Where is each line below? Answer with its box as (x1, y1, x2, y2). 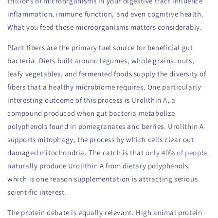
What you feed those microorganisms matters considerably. (7, 22, 202, 32)
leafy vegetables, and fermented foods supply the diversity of (7, 69, 206, 79)
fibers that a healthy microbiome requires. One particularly (7, 82, 201, 92)
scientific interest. (7, 187, 67, 197)
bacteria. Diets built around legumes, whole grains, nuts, (7, 56, 195, 66)
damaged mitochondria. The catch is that (7, 148, 146, 158)
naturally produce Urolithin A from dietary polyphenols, (7, 161, 191, 171)
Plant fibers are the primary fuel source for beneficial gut (7, 43, 193, 53)
